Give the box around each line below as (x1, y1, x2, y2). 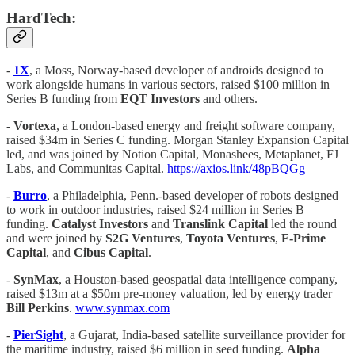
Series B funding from (6, 91, 120, 105)
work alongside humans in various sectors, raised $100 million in (6, 77, 330, 91)
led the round (268, 216, 337, 231)
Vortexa (13, 118, 56, 132)
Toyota (186, 231, 223, 245)
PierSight (13, 327, 63, 342)
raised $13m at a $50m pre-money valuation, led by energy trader (6, 286, 332, 300)
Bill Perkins (6, 300, 69, 315)
